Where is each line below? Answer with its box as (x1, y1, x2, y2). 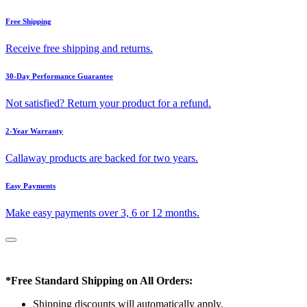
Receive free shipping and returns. (5, 42, 153, 54)
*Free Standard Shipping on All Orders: (5, 274, 193, 286)
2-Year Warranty (5, 126, 63, 135)
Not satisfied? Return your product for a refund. (5, 97, 211, 109)
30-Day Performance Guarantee (5, 71, 113, 80)
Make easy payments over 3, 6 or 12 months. (5, 206, 199, 219)
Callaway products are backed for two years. (5, 151, 198, 164)
